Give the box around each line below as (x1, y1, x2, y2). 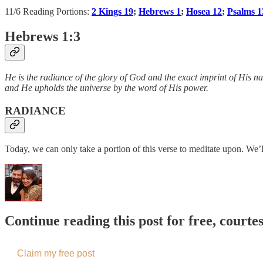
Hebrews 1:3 (5, 28, 80, 44)
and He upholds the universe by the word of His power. (5, 82, 208, 93)
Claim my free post (17, 248, 95, 259)
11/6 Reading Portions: (5, 6, 92, 17)
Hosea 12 (186, 6, 222, 17)
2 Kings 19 (92, 6, 133, 17)
